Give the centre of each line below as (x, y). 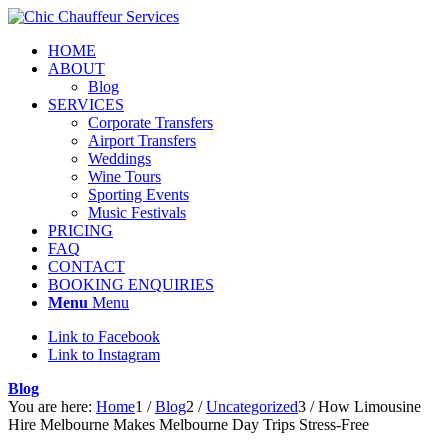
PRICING (80, 230)
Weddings (119, 158)
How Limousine (369, 406)
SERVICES (86, 104)
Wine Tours (124, 176)
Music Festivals (137, 212)
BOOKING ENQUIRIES (131, 284)
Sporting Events (138, 194)
